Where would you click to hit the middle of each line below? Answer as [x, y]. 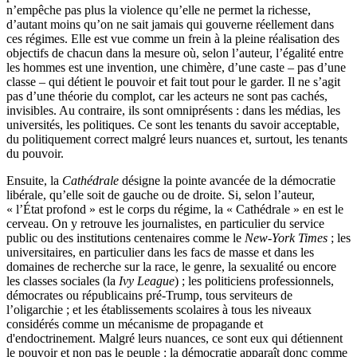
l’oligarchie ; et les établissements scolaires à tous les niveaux [159, 309]
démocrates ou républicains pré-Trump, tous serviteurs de [149, 295]
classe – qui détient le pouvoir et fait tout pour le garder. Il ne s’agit [173, 81]
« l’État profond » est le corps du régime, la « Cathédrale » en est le [175, 209]
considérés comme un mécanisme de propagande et [135, 324]
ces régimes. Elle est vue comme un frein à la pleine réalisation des [173, 38]
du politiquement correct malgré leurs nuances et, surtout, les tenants [177, 139]
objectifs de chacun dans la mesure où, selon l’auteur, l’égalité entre [175, 53]
